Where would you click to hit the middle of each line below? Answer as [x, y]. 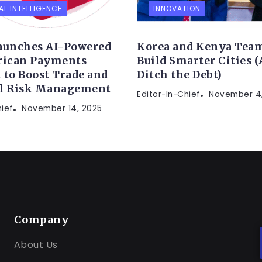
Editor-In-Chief [169, 95]
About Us [36, 245]
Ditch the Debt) [180, 75]
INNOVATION [177, 9]
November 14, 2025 [62, 109]
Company [41, 220]
